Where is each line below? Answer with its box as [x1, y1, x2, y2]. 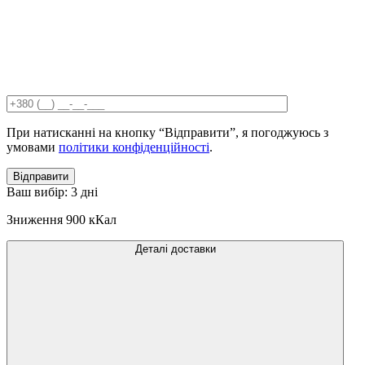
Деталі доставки [134, 242, 216, 255]
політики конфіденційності [59, 139, 209, 154]
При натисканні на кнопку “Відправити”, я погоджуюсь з [7, 125, 328, 139]
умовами [7, 139, 59, 154]
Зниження [7, 212, 63, 226]
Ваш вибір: [7, 184, 71, 199]
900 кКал [66, 212, 117, 226]
